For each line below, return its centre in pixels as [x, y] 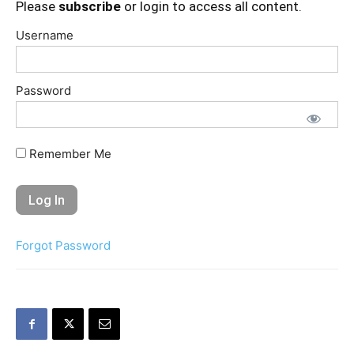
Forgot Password [63, 245]
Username [45, 35]
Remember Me [69, 153]
